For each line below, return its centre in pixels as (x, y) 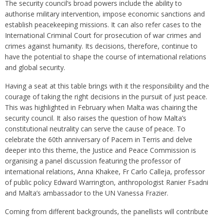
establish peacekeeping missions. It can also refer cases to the (103, 25)
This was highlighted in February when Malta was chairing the (101, 108)
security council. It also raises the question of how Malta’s (96, 118)
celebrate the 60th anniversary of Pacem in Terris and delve (99, 140)
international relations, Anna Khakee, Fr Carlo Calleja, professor (105, 172)
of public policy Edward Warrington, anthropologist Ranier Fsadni (107, 182)
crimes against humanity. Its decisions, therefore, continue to (101, 46)
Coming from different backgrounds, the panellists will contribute (107, 212)
